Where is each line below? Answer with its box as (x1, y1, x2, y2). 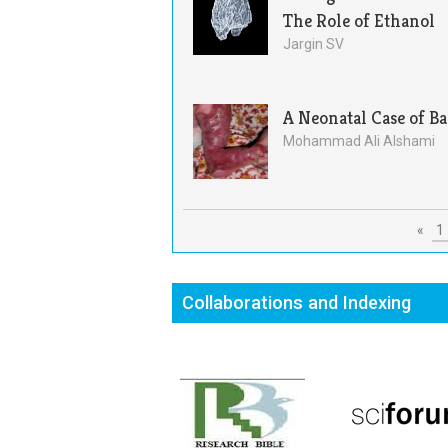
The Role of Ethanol (283, 9, 435, 32)
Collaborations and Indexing (182, 292, 411, 313)
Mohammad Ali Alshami (283, 133, 435, 149)
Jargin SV (283, 36, 344, 52)
